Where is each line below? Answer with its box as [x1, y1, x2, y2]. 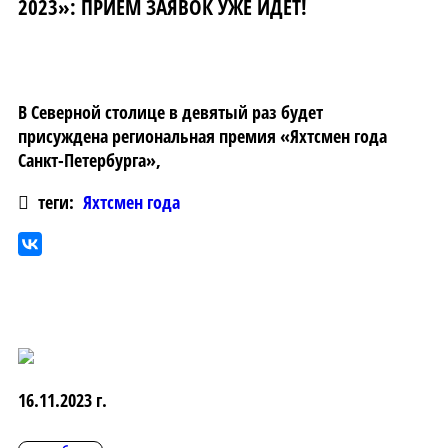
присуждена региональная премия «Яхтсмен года [18, 123, 387, 148]
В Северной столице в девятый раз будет [18, 99, 323, 124]
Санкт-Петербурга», [18, 147, 161, 172]
